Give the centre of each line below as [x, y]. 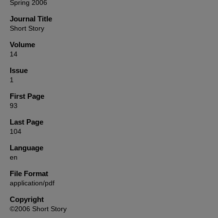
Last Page [27, 122]
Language [27, 148]
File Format [29, 173]
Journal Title [31, 19]
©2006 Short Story [38, 209]
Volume [22, 45]
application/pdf [32, 183]
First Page [27, 96]
